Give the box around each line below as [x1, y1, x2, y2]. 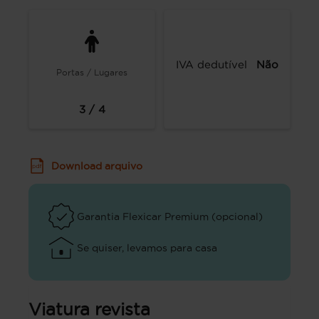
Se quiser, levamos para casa [77, 241, 217, 253]
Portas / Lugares [56, 68, 127, 77]
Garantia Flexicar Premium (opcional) [77, 210, 263, 222]
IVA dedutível [176, 58, 247, 70]
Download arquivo [51, 160, 142, 172]
